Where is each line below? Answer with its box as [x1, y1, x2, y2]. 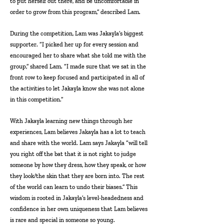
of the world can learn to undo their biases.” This [10, 183, 137, 190]
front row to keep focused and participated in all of [10, 74, 144, 81]
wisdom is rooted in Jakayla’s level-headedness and [10, 194, 143, 201]
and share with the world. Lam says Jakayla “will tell [10, 139, 147, 146]
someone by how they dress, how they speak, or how [10, 161, 146, 168]
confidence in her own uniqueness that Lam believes [10, 205, 147, 212]
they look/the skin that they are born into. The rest [10, 172, 144, 179]
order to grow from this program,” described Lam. [10, 8, 142, 15]
